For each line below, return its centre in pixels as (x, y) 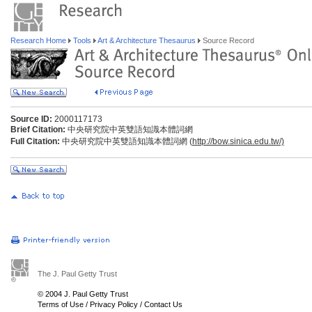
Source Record (227, 40)
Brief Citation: (38, 130)
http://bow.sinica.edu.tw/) (238, 141)
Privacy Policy (114, 304)
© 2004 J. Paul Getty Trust (83, 294)
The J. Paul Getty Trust (77, 274)
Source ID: (31, 119)
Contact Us (163, 304)
